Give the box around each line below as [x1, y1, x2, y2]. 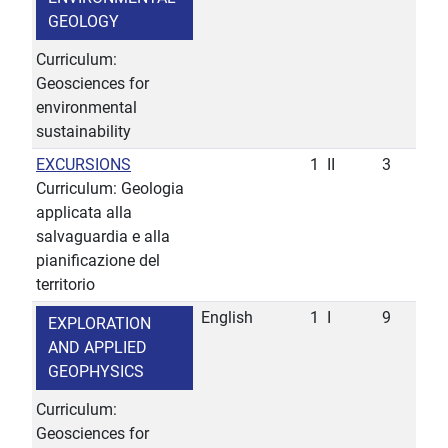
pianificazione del [36, 251, 160, 271]
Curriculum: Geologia [36, 179, 184, 199]
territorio [36, 275, 95, 295]
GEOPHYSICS [48, 362, 144, 382]
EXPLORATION [48, 314, 151, 334]
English [201, 308, 253, 328]
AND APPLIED [48, 338, 147, 358]
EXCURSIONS [36, 155, 131, 175]
